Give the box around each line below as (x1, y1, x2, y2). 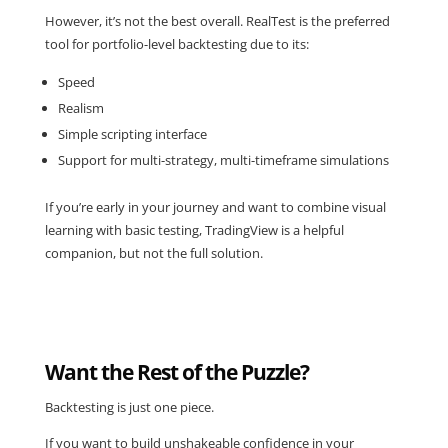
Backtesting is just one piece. (44, 398, 214, 417)
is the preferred (295, 12, 390, 31)
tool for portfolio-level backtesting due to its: (44, 35, 309, 54)
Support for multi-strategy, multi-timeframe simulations (57, 151, 389, 170)
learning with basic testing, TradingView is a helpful (44, 221, 344, 240)
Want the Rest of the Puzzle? (44, 358, 309, 387)
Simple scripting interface (57, 125, 207, 144)
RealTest (245, 12, 296, 31)
